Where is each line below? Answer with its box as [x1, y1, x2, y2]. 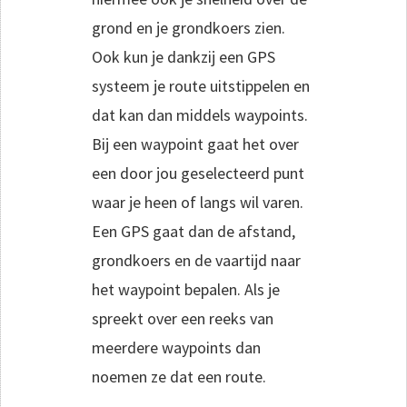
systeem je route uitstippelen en [92, 74, 310, 96]
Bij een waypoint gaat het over [92, 133, 299, 154]
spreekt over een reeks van [92, 307, 273, 329]
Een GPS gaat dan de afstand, [92, 220, 295, 242]
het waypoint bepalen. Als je [92, 278, 280, 300]
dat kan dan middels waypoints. [92, 104, 308, 125]
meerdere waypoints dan [92, 336, 261, 358]
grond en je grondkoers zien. [92, 16, 285, 38]
